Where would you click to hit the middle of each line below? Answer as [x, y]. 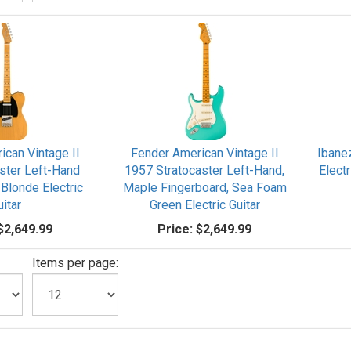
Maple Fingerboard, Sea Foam [204, 188]
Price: [175, 229]
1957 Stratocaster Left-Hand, [205, 170]
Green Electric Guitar [204, 205]
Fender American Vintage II [204, 153]
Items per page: [75, 263]
